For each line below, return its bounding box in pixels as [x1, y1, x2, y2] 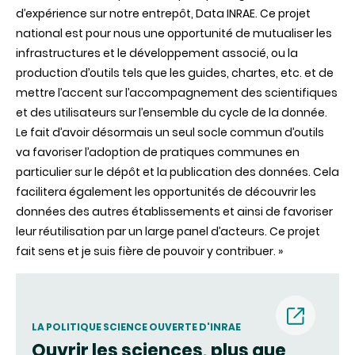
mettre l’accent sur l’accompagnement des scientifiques [16, 85, 338, 101]
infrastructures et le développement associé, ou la [16, 45, 298, 62]
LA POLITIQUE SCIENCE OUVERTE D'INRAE [32, 320, 241, 334]
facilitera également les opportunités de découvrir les [16, 184, 316, 200]
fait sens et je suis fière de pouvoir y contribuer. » [16, 243, 283, 260]
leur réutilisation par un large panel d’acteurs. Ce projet [16, 223, 320, 240]
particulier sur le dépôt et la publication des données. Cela [16, 164, 339, 181]
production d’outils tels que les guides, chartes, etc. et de [16, 65, 334, 82]
